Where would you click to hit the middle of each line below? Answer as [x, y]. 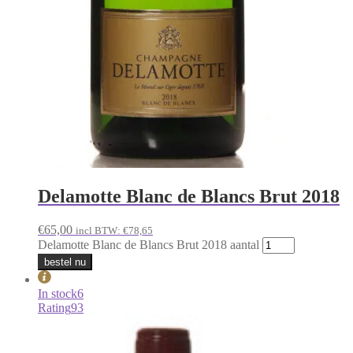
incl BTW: [99, 231]
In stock [58, 294]
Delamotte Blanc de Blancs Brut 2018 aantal [149, 245]
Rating [54, 308]
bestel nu [65, 262]
